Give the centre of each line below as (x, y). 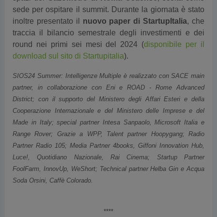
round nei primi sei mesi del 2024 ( (78, 28)
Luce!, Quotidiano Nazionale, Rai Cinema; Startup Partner (108, 141)
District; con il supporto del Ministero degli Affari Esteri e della (108, 83)
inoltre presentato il (48, 5)
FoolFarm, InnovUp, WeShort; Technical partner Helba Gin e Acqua (108, 153)
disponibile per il (174, 28)
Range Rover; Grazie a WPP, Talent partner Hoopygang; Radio (108, 118)
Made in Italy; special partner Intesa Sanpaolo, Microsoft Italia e (108, 106)
